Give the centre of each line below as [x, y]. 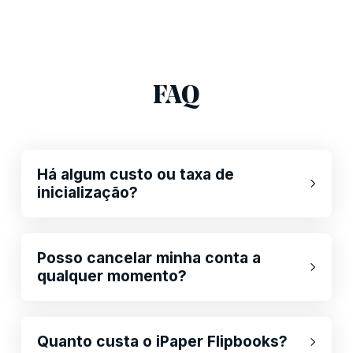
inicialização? [87, 193]
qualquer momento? [111, 276]
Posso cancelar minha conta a [149, 258]
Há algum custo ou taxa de [135, 175]
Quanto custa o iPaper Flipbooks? [162, 342]
